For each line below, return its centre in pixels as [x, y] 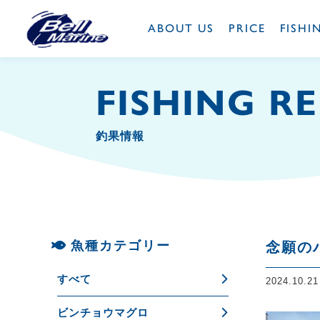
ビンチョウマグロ [103, 312]
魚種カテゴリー [121, 246]
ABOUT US [181, 28]
